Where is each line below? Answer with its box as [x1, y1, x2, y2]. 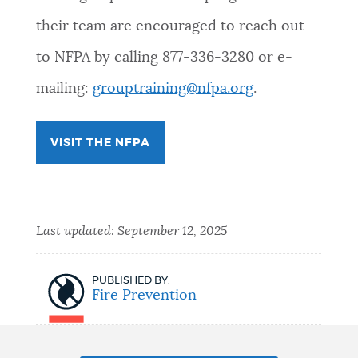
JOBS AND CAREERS [18, 268, 134, 280]
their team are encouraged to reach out [35, 19, 304, 34]
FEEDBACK [18, 206, 82, 218]
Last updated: [35, 225, 117, 238]
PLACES [18, 82, 64, 93]
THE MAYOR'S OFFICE [18, 331, 141, 343]
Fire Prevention [91, 288, 197, 304]
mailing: [35, 82, 93, 97]
